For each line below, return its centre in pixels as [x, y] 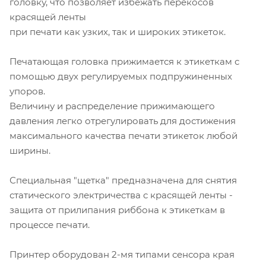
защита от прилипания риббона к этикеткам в [117, 210]
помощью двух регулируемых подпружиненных [121, 76]
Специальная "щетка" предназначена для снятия [123, 180]
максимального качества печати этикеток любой [123, 135]
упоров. [27, 91]
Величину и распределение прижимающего [112, 106]
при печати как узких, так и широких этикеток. [118, 31]
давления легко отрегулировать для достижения [123, 121]
